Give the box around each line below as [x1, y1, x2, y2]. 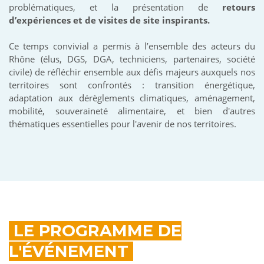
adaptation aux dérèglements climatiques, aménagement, [9, 91, 255, 104]
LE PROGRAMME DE [9, 220, 181, 240]
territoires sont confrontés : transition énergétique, [9, 78, 255, 91]
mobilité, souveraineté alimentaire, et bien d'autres [9, 104, 255, 117]
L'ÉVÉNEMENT [9, 241, 133, 261]
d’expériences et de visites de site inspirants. [9, 14, 210, 26]
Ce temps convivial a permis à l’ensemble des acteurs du [9, 39, 255, 52]
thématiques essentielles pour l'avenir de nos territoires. [9, 117, 236, 130]
